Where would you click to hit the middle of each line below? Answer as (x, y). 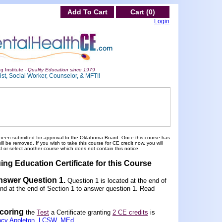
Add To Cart (87, 12)
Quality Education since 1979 (61, 70)
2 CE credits (130, 212)
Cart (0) (143, 12)
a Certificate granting (81, 212)
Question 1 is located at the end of (117, 181)
